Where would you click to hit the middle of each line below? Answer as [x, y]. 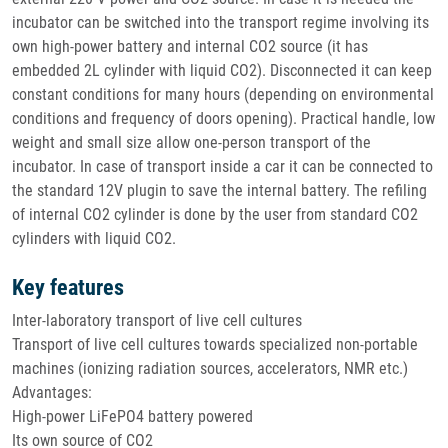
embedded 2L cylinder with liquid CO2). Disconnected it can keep [222, 70]
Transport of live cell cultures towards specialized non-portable [215, 344]
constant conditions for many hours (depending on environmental [223, 94]
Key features [68, 287]
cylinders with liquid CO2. [94, 238]
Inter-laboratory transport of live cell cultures [157, 320]
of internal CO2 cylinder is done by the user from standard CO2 [215, 214]
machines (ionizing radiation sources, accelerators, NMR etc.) [210, 368]
